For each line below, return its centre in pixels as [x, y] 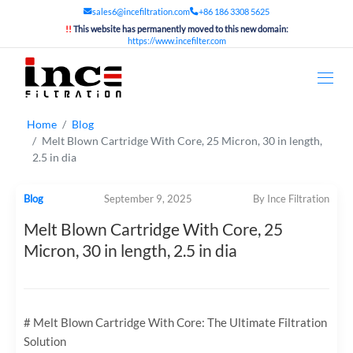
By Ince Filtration [291, 199]
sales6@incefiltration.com [141, 11]
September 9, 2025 [148, 199]
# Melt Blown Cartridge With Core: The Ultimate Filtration [175, 322]
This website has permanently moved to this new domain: [180, 29]
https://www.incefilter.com [176, 41]
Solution [45, 341]
